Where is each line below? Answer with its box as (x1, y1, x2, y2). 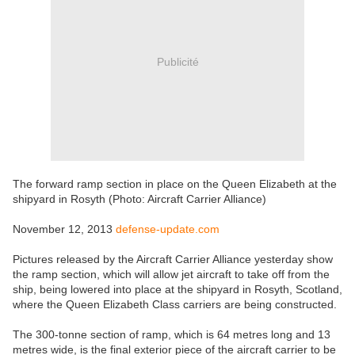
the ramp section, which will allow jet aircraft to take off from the (13, 268, 330, 281)
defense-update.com (116, 223, 219, 236)
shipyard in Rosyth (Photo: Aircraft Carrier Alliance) (13, 193, 266, 206)
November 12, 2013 (13, 223, 116, 236)
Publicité (156, 55, 199, 68)
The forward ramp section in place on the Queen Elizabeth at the (13, 177, 337, 191)
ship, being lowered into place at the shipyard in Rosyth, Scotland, (13, 283, 342, 296)
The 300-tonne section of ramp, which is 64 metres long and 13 (13, 328, 330, 342)
